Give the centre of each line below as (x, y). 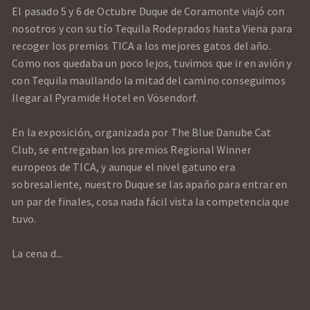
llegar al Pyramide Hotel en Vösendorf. (105, 98)
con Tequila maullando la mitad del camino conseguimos (149, 81)
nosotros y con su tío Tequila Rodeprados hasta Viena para (152, 29)
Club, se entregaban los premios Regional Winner (131, 150)
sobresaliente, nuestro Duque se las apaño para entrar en (150, 184)
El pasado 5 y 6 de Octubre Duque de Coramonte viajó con (148, 11)
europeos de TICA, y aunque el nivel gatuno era (124, 167)
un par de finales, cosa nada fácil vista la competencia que (151, 202)
